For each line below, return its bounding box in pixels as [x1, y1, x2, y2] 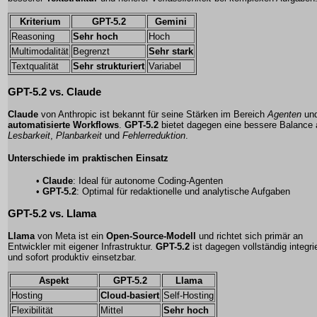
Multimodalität [11, 46, 69, 57]
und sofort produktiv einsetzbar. [8, 251, 137, 263]
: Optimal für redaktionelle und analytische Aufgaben [76, 186, 290, 197]
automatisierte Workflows [8, 119, 119, 130]
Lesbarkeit [8, 129, 50, 141]
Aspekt [39, 275, 69, 286]
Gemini [155, 16, 187, 28]
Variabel [149, 61, 181, 72]
